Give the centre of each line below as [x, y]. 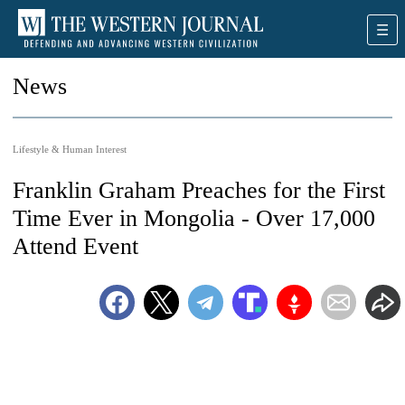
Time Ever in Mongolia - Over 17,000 [194, 218]
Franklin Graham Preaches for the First [199, 190]
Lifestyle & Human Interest [70, 149]
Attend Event [75, 246]
